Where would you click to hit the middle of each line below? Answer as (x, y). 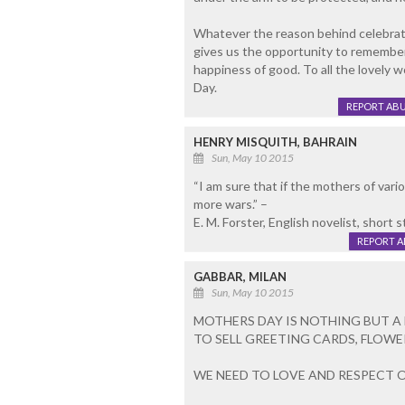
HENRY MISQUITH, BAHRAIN (275, 142)
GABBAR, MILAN (240, 277)
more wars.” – (230, 204)
